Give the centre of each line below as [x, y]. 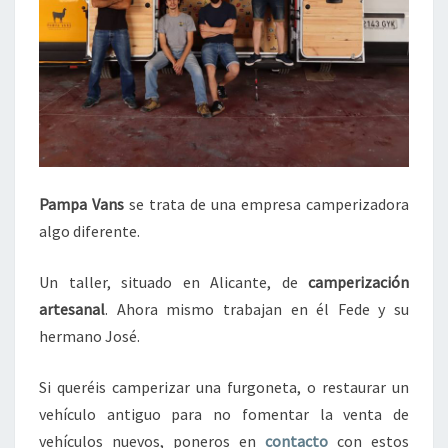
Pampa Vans [81, 204]
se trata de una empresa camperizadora [266, 204]
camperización [358, 282]
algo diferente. [89, 231]
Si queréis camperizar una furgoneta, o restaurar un [224, 387]
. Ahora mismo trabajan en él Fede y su [257, 309]
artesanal [72, 309]
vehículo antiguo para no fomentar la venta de [224, 414]
